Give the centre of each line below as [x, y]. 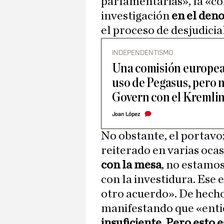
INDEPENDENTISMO [142, 53]
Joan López [126, 114]
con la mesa [131, 165]
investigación [136, 16]
